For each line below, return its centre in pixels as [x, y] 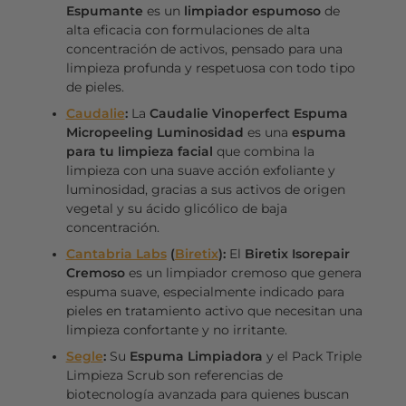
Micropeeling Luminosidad [155, 132]
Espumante [104, 10]
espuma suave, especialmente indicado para [205, 291]
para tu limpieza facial [139, 151]
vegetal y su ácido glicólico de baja [176, 208]
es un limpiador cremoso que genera [243, 272]
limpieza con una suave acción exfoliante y [200, 170]
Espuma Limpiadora [196, 356]
